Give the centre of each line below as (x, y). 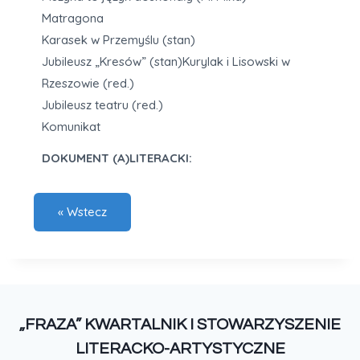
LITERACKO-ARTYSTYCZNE (180, 349)
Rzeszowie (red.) (88, 84)
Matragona (73, 18)
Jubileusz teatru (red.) (102, 105)
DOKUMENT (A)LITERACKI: (117, 158)
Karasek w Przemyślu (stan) (119, 40)
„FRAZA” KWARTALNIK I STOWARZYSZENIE (180, 325)
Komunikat (71, 127)
